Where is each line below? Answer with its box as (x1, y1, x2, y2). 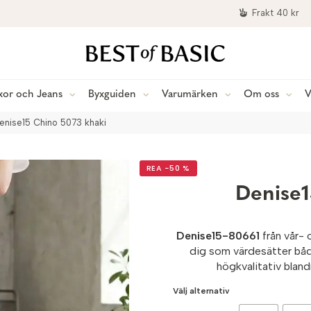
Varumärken (162, 90, 218, 100)
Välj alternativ (173, 286, 230, 296)
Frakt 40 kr (249, 8, 302, 18)
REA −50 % (146, 162, 190, 174)
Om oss (244, 90, 279, 100)
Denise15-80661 (176, 229, 260, 242)
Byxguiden (88, 90, 136, 100)
